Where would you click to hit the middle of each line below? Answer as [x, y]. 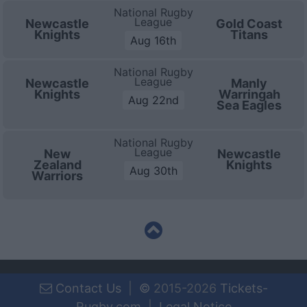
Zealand [57, 165]
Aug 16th [153, 40]
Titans [249, 35]
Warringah [249, 94]
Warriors [58, 176]
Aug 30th [153, 171]
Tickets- [244, 288]
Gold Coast [249, 24]
